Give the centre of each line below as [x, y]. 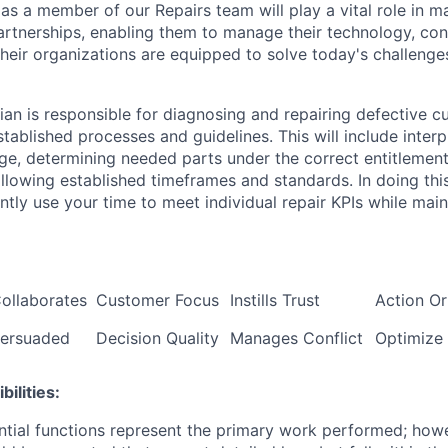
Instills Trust [275, 300]
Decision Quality [157, 338]
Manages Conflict [296, 338]
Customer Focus [157, 300]
